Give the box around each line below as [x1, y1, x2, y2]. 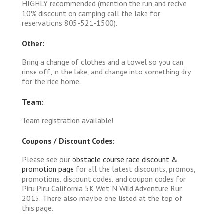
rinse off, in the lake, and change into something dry [22, 66, 190, 76]
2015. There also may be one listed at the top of [22, 193, 182, 203]
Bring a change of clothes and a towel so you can [22, 56, 183, 67]
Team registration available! [22, 115, 113, 125]
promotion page [22, 163, 74, 174]
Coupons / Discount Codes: [22, 135, 115, 145]
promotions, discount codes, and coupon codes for [22, 173, 186, 183]
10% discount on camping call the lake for [22, 8, 160, 18]
